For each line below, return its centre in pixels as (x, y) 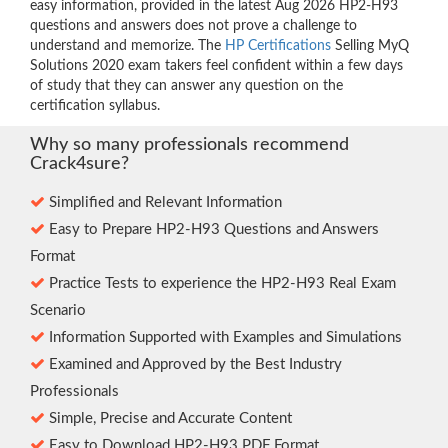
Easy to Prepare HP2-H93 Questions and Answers (212, 230)
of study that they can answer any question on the (186, 86)
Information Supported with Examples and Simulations (223, 338)
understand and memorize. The (127, 46)
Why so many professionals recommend (189, 145)
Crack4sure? (79, 164)
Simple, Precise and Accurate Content (168, 419)
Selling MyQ (370, 46)
